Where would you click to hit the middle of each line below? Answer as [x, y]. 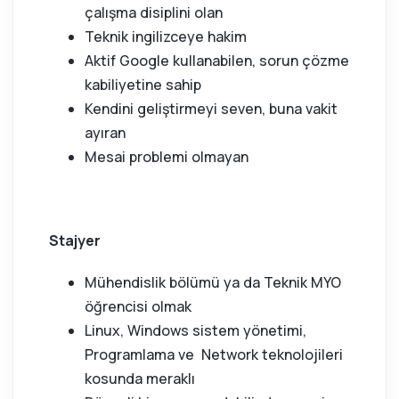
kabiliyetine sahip [143, 85]
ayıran [105, 133]
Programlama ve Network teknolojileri [214, 354]
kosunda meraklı [140, 379]
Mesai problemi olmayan [167, 157]
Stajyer [75, 240]
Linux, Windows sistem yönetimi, [195, 330]
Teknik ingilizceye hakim [166, 37]
